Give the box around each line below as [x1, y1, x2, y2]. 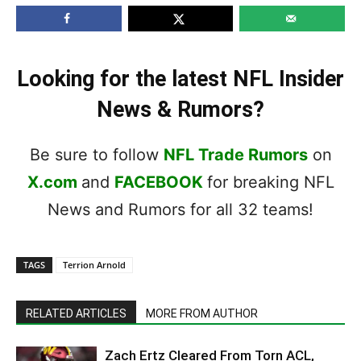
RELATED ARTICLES [26, 307, 127, 320]
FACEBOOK [114, 172, 203, 192]
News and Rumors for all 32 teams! [48, 200, 313, 219]
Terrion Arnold [63, 259, 126, 271]
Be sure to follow [29, 145, 164, 164]
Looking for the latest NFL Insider [17, 66, 344, 92]
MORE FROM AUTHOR [146, 307, 258, 320]
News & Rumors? [97, 97, 264, 122]
